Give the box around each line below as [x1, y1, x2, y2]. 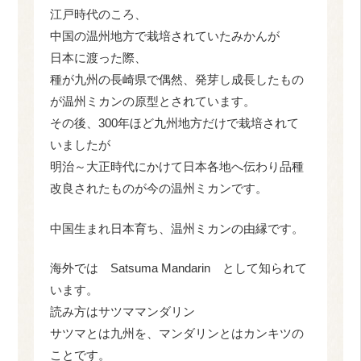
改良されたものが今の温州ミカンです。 [50, 181, 268, 196]
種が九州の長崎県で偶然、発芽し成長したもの [50, 73, 305, 87]
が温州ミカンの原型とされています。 [50, 94, 256, 109]
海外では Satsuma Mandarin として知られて [50, 261, 308, 276]
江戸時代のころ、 [50, 7, 147, 22]
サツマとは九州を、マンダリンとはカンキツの [50, 326, 305, 341]
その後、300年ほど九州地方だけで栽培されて [50, 116, 300, 131]
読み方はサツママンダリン [50, 305, 196, 319]
